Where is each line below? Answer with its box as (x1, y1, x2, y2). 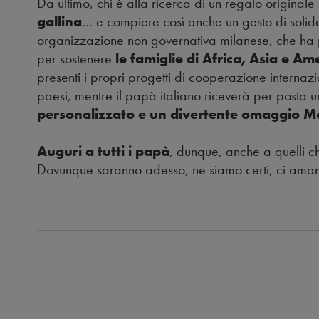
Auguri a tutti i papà (37, 142, 169, 161)
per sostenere (37, 49, 115, 68)
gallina (37, 12, 82, 31)
